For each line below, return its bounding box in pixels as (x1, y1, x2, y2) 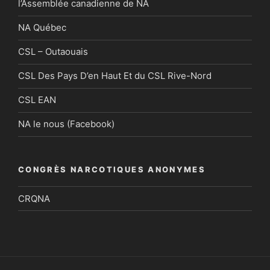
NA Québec (18, 22, 66, 34)
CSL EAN (18, 94, 56, 106)
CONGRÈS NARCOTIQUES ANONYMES (18, 164, 206, 174)
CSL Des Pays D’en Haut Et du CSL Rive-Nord (18, 70, 212, 82)
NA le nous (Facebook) (18, 118, 115, 130)
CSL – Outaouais (18, 46, 88, 58)
